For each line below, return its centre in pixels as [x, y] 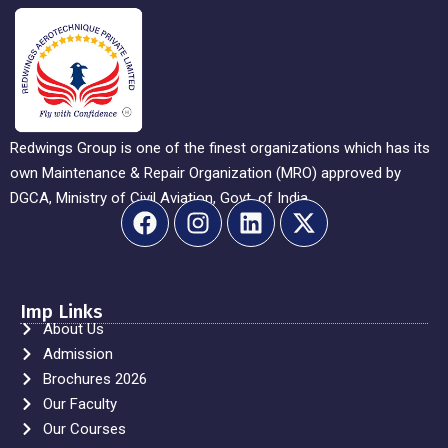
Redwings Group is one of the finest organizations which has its [220, 147]
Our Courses [84, 428]
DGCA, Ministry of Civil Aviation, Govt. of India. [160, 197]
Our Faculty [79, 403]
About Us [73, 328]
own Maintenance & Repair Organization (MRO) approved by [205, 172]
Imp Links [61, 311]
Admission [77, 353]
